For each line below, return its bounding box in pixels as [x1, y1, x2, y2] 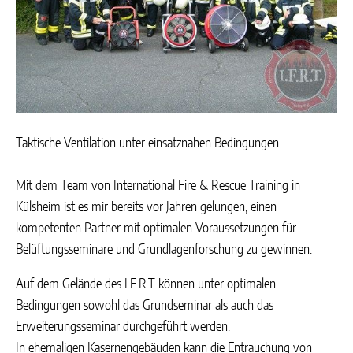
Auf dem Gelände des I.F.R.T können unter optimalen [16, 277, 276, 292]
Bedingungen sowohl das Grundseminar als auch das [16, 299, 273, 313]
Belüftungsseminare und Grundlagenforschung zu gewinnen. [16, 243, 312, 257]
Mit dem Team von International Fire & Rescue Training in [16, 179, 300, 193]
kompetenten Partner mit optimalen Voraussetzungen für [16, 221, 296, 236]
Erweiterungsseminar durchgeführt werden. [16, 320, 230, 334]
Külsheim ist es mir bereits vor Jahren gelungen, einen [16, 200, 277, 214]
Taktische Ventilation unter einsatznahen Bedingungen [16, 136, 279, 150]
